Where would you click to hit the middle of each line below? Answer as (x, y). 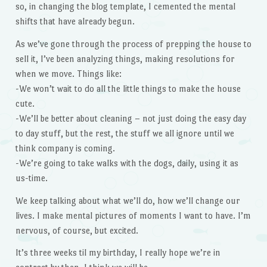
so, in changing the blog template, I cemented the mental (125, 7)
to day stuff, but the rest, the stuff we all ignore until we (125, 133)
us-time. (31, 178)
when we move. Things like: (68, 73)
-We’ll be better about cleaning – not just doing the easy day (131, 118)
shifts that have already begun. (75, 21)
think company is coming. (65, 148)
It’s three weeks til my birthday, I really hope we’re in (118, 253)
